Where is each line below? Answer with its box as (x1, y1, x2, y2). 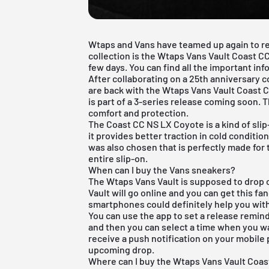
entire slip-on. (88, 152, 148, 164)
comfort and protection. (88, 106, 189, 118)
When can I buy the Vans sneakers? (88, 163, 236, 175)
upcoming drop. (88, 243, 155, 255)
